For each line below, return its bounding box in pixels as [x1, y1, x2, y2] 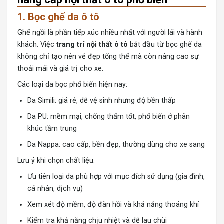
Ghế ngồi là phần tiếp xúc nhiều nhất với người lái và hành [17, 28, 202, 37]
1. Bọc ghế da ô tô [17, 11, 99, 23]
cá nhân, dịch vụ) [27, 184, 83, 193]
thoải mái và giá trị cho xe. [17, 64, 103, 73]
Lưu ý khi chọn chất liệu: [17, 156, 95, 165]
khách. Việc [17, 40, 56, 49]
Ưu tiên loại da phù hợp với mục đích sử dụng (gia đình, [27, 172, 205, 181]
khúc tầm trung [27, 124, 77, 133]
